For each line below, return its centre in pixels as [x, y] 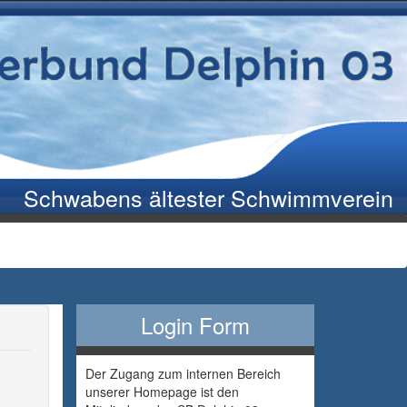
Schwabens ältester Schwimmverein [208, 197]
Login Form [195, 325]
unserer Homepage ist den [162, 392]
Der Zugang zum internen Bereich [183, 373]
